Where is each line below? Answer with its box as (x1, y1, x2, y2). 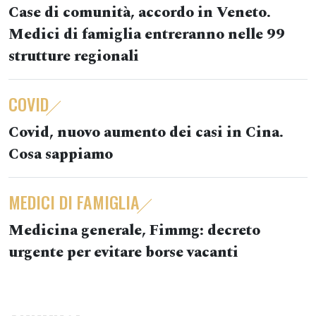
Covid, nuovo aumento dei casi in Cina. (8, 121, 284, 144)
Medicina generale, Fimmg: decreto (8, 219, 260, 242)
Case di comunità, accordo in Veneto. (8, 1, 271, 24)
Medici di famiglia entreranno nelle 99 (8, 23, 285, 46)
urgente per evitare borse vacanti (8, 241, 238, 264)
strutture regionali (8, 45, 139, 68)
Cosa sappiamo (8, 143, 113, 166)
